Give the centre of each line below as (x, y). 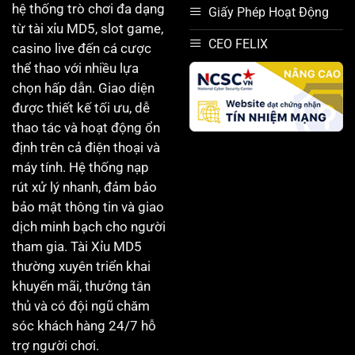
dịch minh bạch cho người (89, 226)
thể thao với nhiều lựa (75, 68)
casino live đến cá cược (82, 48)
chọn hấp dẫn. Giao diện (83, 88)
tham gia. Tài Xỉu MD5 (77, 246)
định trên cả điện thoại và (86, 147)
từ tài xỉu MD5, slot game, (88, 28)
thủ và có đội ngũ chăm (81, 305)
